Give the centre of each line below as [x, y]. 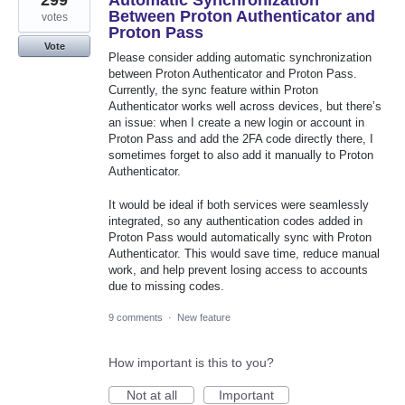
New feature [204, 317]
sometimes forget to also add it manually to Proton [241, 155]
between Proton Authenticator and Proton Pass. [233, 74]
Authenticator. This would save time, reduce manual [244, 253]
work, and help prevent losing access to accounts [238, 269]
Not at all [151, 395]
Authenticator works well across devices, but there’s [245, 107]
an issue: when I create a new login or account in [236, 123]
